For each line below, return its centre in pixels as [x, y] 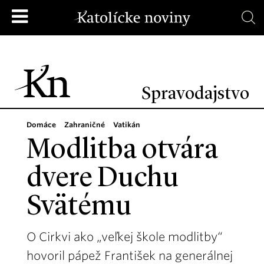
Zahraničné [85, 125]
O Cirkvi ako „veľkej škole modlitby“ [125, 237]
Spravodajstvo [195, 94]
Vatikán [127, 125]
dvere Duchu [103, 179]
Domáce [41, 125]
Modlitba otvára [122, 151]
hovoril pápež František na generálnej [130, 256]
